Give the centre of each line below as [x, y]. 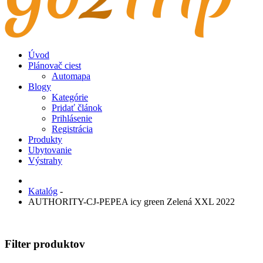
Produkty [45, 139]
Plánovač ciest [55, 65]
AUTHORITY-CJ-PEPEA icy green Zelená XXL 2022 [131, 201]
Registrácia [72, 129]
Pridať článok [77, 107]
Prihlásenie [72, 118]
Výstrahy [45, 160]
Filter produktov [45, 244]
